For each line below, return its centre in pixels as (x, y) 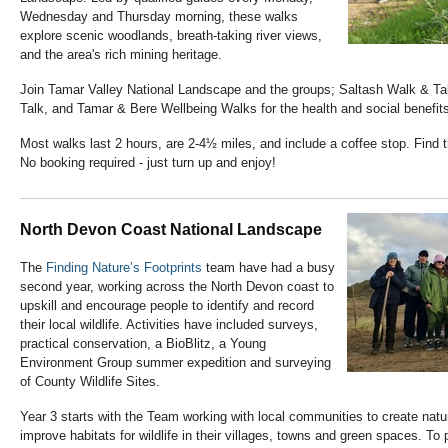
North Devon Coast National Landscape (171, 230)
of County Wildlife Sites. (90, 382)
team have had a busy (268, 268)
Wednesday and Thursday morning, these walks (159, 17)
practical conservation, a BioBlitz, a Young (143, 344)
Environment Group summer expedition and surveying (175, 363)
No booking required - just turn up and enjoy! (148, 163)
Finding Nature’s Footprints (124, 268)
